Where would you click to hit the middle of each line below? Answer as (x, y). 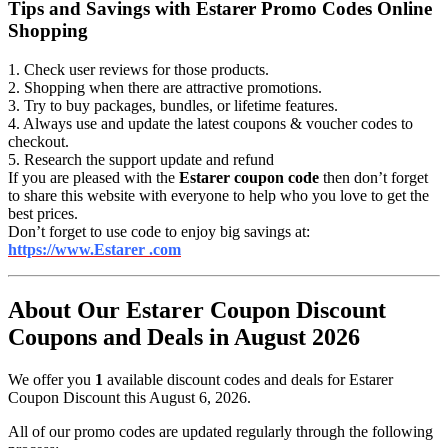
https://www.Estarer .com (94, 250)
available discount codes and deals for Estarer (248, 379)
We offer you (51, 379)
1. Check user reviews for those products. (138, 70)
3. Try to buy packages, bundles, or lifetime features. (173, 106)
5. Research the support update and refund (141, 160)
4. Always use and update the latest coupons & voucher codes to (210, 124)
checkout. (38, 142)
